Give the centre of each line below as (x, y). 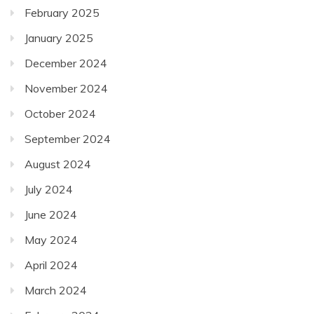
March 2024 (56, 291)
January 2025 (59, 38)
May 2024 (51, 240)
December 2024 (66, 63)
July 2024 (49, 190)
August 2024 (58, 164)
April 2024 (51, 265)
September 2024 (68, 139)
